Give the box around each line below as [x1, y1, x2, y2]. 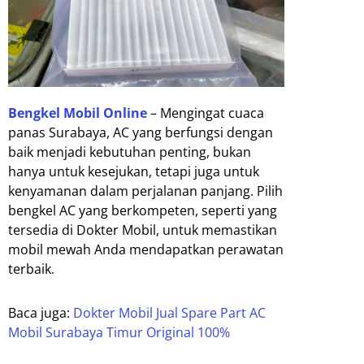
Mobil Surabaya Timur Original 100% [8, 323, 230, 341]
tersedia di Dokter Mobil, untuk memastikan [8, 220, 277, 239]
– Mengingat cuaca [147, 103, 264, 122]
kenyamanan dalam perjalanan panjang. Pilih [8, 181, 283, 200]
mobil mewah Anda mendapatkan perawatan [8, 240, 284, 258]
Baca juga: [8, 303, 73, 322]
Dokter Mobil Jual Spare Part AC [73, 303, 266, 322]
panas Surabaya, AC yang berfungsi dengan [8, 123, 273, 141]
